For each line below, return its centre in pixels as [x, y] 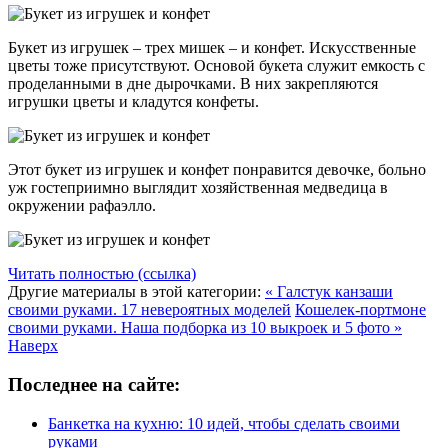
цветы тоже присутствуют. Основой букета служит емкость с [216, 66]
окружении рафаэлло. [84, 206]
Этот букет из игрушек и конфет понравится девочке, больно [217, 170]
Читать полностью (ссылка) [102, 274]
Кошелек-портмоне [360, 310]
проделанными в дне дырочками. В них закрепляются [193, 84]
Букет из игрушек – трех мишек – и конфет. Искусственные [212, 48]
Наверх [33, 346]
